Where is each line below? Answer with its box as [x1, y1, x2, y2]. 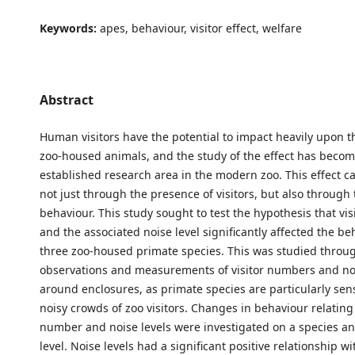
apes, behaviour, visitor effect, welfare [99, 20, 302, 36]
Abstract [39, 90, 94, 109]
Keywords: [39, 20, 100, 36]
